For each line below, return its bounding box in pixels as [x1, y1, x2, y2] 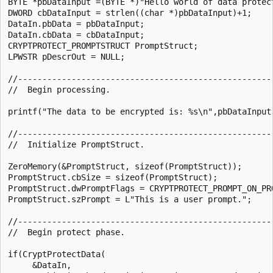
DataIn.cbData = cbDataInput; [8, 29, 144, 40]
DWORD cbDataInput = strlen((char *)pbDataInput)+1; [8, 7, 252, 18]
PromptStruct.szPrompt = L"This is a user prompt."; [8, 194, 252, 204]
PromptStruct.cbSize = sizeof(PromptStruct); [8, 172, 218, 182]
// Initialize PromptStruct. [8, 139, 144, 149]
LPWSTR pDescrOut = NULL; [8, 51, 125, 62]
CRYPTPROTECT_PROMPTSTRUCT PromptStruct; [8, 40, 198, 51]
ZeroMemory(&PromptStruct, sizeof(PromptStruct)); [8, 161, 242, 171]
